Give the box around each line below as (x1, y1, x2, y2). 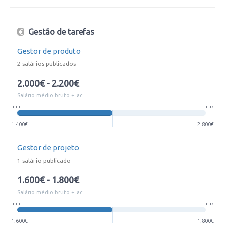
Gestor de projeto (17, 143, 79, 152)
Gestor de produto (17, 47, 81, 55)
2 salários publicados (17, 60, 76, 67)
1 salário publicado (17, 157, 71, 164)
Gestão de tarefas (26, 27, 94, 36)
